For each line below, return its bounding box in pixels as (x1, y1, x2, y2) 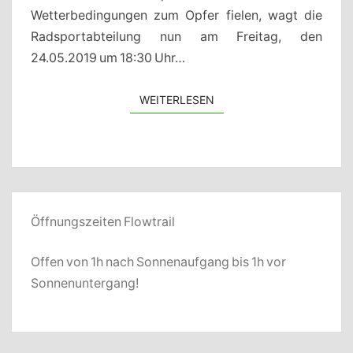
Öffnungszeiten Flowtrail (31, 213, 175, 229)
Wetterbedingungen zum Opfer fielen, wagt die (31, 7, 322, 24)
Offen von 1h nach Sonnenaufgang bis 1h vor (31, 253, 286, 269)
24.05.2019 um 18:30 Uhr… (31, 50, 185, 66)
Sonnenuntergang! (31, 274, 139, 291)
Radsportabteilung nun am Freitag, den (31, 28, 322, 45)
